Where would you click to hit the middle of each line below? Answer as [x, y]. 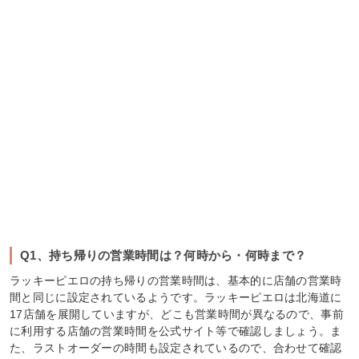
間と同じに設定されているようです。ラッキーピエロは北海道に [176, 297]
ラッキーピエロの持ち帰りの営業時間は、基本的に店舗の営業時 [176, 280]
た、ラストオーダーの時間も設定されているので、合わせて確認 [176, 347]
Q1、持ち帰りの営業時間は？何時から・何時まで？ [163, 255]
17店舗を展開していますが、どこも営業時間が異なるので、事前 [177, 314]
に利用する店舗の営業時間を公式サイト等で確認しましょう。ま [176, 331]
